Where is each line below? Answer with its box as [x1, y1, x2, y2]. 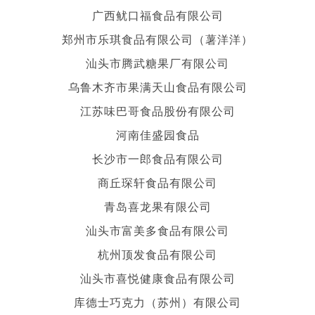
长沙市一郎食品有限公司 [91, 150, 224, 167]
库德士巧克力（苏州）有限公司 [74, 293, 241, 310]
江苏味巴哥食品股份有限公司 [79, 102, 236, 119]
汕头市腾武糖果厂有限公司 [86, 54, 229, 71]
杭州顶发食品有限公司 [98, 245, 217, 262]
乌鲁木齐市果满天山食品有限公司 [67, 78, 247, 95]
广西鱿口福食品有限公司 [91, 6, 224, 23]
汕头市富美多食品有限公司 [86, 221, 229, 238]
